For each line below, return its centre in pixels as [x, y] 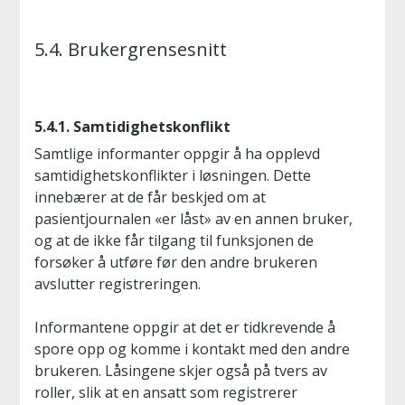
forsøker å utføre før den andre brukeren [176, 262]
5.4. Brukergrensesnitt [131, 49]
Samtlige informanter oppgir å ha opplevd [177, 154]
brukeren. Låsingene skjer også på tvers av [181, 371]
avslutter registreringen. [118, 284]
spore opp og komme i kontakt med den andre [192, 349]
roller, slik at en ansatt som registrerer [166, 392]
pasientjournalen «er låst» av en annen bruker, [193, 219]
